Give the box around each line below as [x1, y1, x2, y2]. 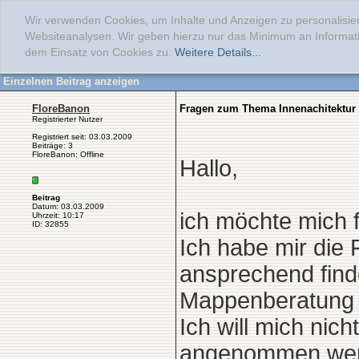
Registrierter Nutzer [32, 115, 103, 123]
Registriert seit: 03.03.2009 [32, 132, 132, 141]
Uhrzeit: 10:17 [32, 211, 84, 220]
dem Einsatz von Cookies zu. [25, 46, 175, 58]
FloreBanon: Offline [32, 150, 104, 159]
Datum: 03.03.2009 [32, 202, 104, 211]
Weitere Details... [175, 46, 261, 58]
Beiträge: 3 [32, 141, 73, 150]
